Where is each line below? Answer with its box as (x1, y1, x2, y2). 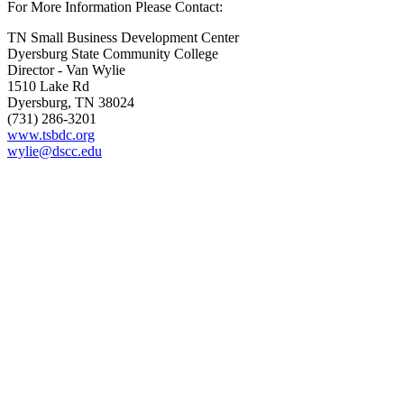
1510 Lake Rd (7, 78, 89, 94)
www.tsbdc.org (7, 126, 95, 142)
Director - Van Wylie (7, 61, 125, 78)
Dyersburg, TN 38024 (7, 94, 134, 110)
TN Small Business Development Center (7, 29, 239, 45)
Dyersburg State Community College (7, 45, 218, 61)
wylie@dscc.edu (7, 142, 102, 159)
